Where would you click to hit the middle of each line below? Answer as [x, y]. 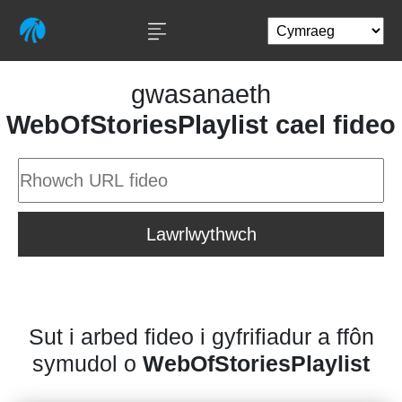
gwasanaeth [201, 94]
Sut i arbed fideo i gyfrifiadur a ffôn [201, 336]
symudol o [87, 363]
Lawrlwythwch [201, 234]
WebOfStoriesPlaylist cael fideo [201, 125]
